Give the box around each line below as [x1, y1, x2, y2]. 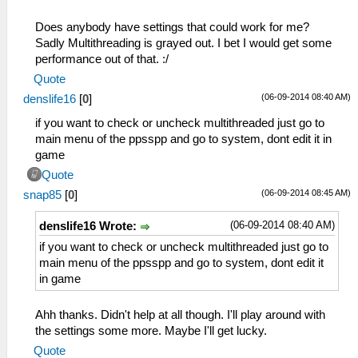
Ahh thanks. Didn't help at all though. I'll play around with [35, 308, 325, 321]
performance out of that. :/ [35, 52, 169, 66]
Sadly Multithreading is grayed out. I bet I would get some [35, 36, 332, 50]
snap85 [23, 188, 62, 201]
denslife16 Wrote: [39, 219, 140, 233]
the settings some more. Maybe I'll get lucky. [35, 324, 267, 337]
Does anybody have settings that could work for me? [35, 20, 309, 34]
